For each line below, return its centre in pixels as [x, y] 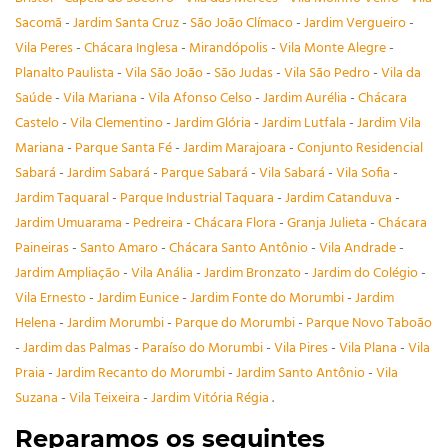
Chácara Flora [236, 224]
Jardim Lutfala [305, 124]
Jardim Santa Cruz [127, 24]
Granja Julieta [328, 224]
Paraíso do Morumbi [204, 349]
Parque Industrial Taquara [198, 199]
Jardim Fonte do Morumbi [268, 299]
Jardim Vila [389, 124]
